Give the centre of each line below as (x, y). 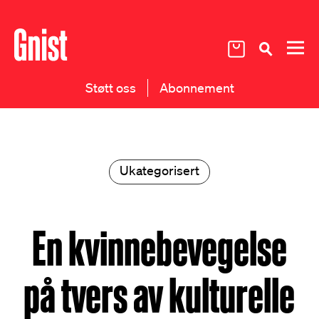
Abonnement (197, 88)
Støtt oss (110, 88)
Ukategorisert (159, 170)
